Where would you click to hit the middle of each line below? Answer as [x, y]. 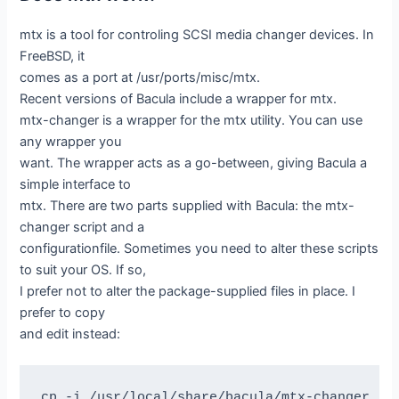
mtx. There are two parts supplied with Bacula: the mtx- [187, 205]
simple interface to [76, 184]
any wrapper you [71, 141]
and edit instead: [70, 334]
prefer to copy [63, 312]
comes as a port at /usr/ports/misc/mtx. [140, 77]
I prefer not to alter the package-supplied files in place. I [188, 291]
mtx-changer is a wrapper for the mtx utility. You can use [191, 120]
